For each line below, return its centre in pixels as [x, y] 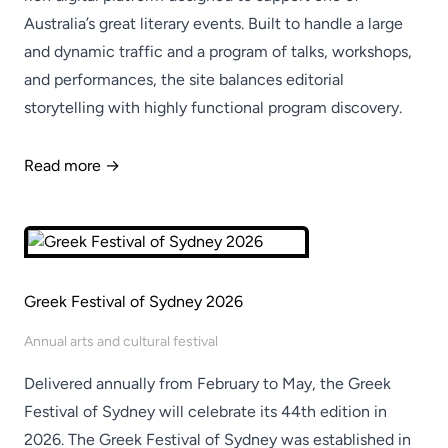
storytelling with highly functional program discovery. [213, 107]
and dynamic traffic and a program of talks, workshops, [218, 51]
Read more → [72, 165]
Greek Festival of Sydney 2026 [133, 301]
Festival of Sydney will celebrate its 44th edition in [205, 411]
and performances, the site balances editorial [184, 79]
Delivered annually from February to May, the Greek [207, 383]
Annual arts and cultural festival [121, 341]
